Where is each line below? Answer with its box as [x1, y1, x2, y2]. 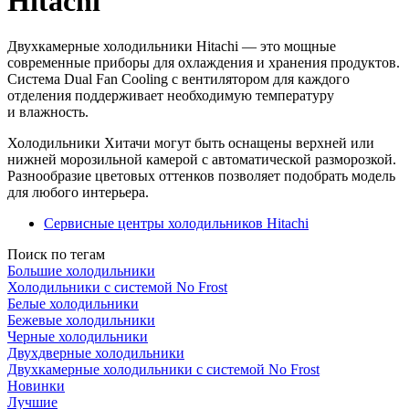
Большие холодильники [7, 262, 155, 278]
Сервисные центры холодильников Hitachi [44, 215, 309, 231]
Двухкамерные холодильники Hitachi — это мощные [7, 37, 336, 54]
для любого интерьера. [7, 184, 149, 200]
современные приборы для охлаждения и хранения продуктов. [7, 54, 400, 70]
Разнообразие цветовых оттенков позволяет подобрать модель [7, 167, 395, 184]
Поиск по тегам [7, 246, 105, 262]
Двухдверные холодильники [7, 344, 184, 361]
